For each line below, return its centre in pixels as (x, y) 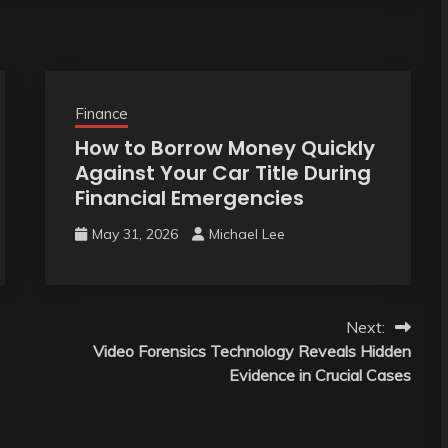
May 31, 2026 (134, 233)
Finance (101, 113)
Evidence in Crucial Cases (319, 374)
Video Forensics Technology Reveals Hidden (251, 350)
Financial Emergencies (189, 197)
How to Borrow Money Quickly (224, 147)
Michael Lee (246, 233)
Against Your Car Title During (222, 172)
